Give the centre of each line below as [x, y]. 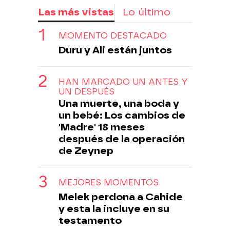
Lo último [147, 12]
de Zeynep [86, 150]
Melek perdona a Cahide [121, 197]
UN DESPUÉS [87, 91]
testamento [90, 220]
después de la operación [122, 139]
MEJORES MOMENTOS [109, 182]
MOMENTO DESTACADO [113, 35]
